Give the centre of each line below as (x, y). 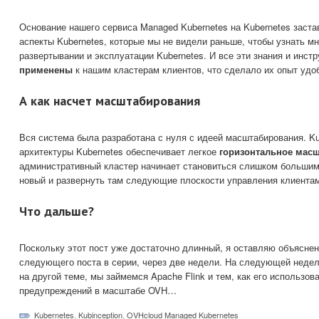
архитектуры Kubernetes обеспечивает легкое (119, 151)
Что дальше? (57, 211)
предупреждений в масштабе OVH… (98, 290)
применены (46, 69)
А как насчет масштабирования (110, 100)
